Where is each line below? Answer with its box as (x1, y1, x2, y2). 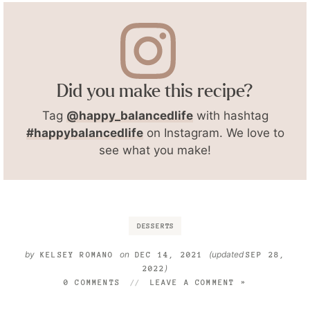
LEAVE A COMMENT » (149, 277, 246, 287)
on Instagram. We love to (143, 125, 284, 140)
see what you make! (99, 143, 211, 157)
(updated (208, 248, 246, 259)
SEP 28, (245, 249, 286, 259)
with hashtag (192, 108, 268, 122)
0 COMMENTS (64, 277, 121, 287)
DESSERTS (136, 221, 175, 230)
